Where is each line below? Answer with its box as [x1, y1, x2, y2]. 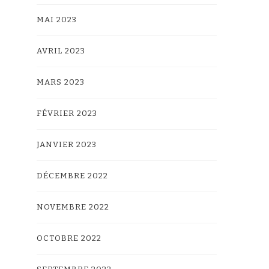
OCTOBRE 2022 [37, 234, 101, 243]
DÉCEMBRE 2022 [37, 171, 108, 181]
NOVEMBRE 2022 [37, 202, 109, 212]
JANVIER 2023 [37, 140, 97, 150]
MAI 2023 [37, 15, 77, 25]
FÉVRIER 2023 [37, 109, 97, 118]
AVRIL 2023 [37, 46, 85, 56]
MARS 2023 [37, 77, 85, 87]
